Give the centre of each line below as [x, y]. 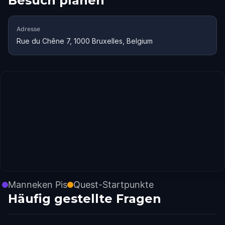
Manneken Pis [38, 185]
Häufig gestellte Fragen [85, 199]
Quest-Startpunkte [114, 185]
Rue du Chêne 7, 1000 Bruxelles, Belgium [85, 41]
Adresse [28, 29]
